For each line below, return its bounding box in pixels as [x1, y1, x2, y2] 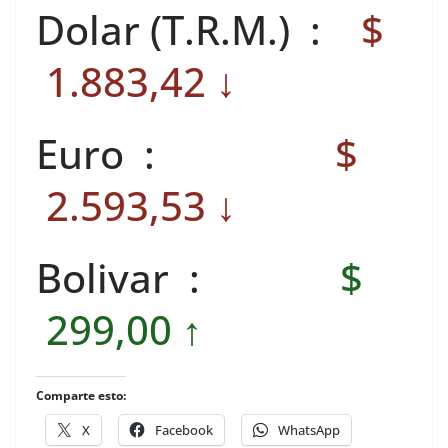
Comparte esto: [36, 387, 126, 404]
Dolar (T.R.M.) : [36, 2, 351, 57]
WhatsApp [278, 421, 340, 439]
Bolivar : [36, 250, 330, 305]
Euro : [36, 126, 325, 181]
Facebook [155, 421, 213, 439]
